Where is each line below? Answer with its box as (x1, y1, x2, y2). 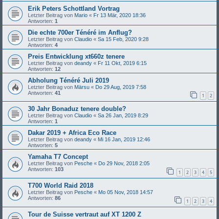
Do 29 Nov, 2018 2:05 (98, 160, 150, 167)
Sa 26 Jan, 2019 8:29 (98, 112, 148, 119)
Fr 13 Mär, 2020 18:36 (93, 12, 146, 18)
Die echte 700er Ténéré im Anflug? (28, 28, 132, 36)
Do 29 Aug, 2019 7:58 (95, 84, 146, 90)
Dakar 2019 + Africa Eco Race (28, 129, 116, 137)
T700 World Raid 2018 (28, 182, 93, 190)
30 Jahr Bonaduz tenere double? (28, 105, 126, 113)
